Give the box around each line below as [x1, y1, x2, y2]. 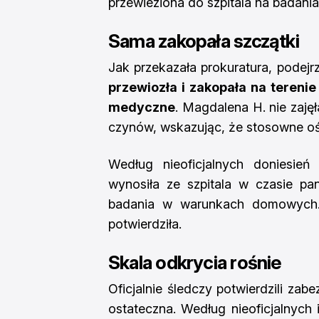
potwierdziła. [108, 216, 182, 231]
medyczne [108, 100, 175, 115]
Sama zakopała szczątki [108, 30, 299, 52]
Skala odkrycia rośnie [108, 251, 282, 273]
